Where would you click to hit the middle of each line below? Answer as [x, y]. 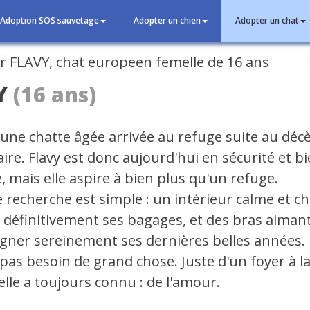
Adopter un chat [267, 20]
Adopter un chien [167, 20]
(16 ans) [55, 94]
